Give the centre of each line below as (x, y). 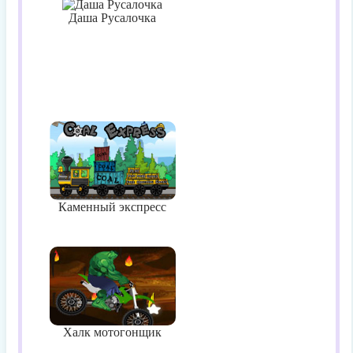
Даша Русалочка (112, 17)
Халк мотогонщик (112, 332)
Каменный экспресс (112, 207)
